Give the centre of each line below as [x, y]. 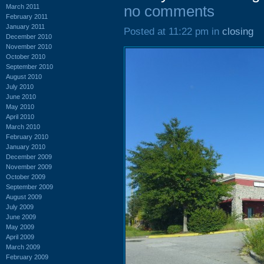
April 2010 [20, 116]
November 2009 [29, 166]
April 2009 [20, 237]
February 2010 [27, 136]
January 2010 [26, 146]
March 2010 [23, 126]
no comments [169, 11]
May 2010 [20, 106]
